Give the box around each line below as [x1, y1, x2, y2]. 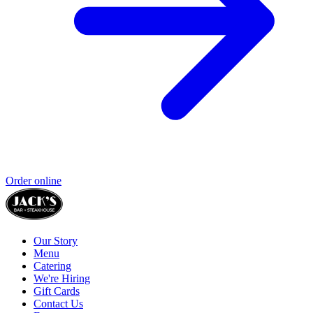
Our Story [34, 234, 78, 247]
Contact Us [34, 297, 83, 310]
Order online [6, 174, 61, 187]
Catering [34, 259, 71, 272]
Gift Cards [34, 284, 80, 297]
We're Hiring [34, 272, 90, 284]
